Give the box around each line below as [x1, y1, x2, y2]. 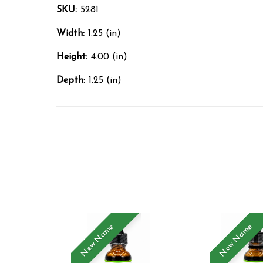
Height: [56, 52, 87, 62]
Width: [56, 28, 85, 38]
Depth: [56, 75, 85, 85]
